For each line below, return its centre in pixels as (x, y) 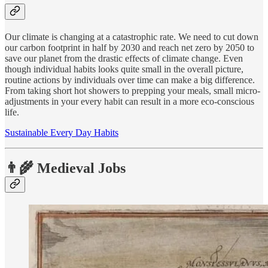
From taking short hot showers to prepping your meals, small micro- (133, 90)
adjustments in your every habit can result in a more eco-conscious (130, 101)
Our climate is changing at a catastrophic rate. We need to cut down (132, 36)
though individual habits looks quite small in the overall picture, (124, 69)
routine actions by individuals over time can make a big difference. (130, 80)
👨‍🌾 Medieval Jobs (65, 168)
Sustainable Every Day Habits (62, 132)
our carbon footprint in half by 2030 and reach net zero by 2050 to (130, 47)
